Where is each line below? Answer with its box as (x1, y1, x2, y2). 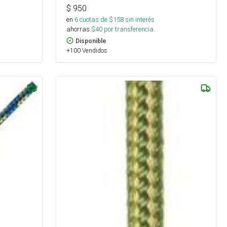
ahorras (66, 24, 90, 33)
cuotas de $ (78, 15, 113, 24)
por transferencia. (102, 24, 156, 33)
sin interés (125, 15, 155, 24)
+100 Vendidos (66, 46, 107, 54)
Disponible (75, 37, 107, 45)
